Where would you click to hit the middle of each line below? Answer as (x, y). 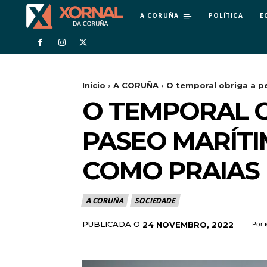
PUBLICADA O (111, 224)
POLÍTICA (226, 15)
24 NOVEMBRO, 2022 (188, 224)
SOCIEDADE (155, 201)
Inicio (94, 86)
